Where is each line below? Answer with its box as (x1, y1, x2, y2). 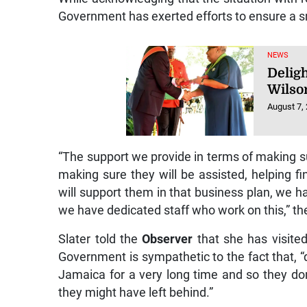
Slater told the (58, 232, 143, 246)
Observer (142, 232, 193, 246)
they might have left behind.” (58, 285, 214, 299)
